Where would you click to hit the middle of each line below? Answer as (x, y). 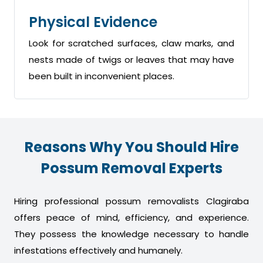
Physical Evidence (93, 22)
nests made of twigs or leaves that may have (131, 60)
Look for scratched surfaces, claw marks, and (131, 43)
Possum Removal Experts (131, 168)
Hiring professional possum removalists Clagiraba (131, 201)
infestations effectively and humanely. (98, 251)
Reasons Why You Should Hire (131, 147)
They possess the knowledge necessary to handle (131, 234)
